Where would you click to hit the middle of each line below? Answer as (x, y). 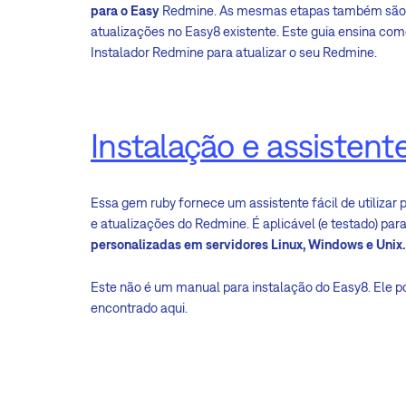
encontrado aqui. (139, 308)
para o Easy (125, 11)
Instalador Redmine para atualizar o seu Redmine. (234, 53)
